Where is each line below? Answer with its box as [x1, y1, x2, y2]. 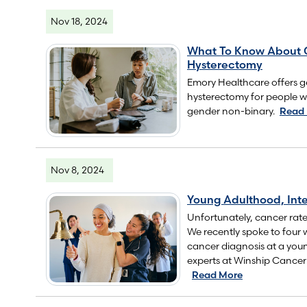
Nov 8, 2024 [51, 163, 104, 176]
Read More [191, 268, 243, 281]
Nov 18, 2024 [51, 14, 108, 27]
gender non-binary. [186, 104, 275, 117]
